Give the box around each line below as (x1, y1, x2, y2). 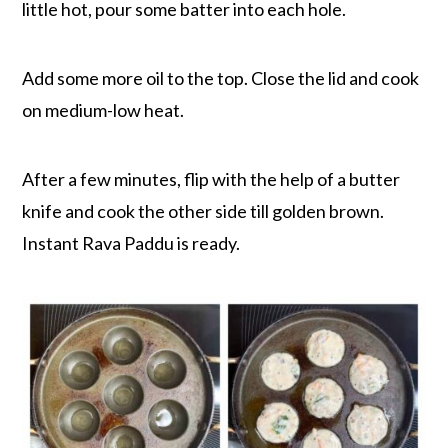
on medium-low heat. (22, 99, 188, 122)
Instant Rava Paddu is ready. (22, 232, 241, 255)
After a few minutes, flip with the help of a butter (22, 168, 401, 191)
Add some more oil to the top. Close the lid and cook (22, 67, 420, 90)
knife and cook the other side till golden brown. (22, 200, 385, 223)
